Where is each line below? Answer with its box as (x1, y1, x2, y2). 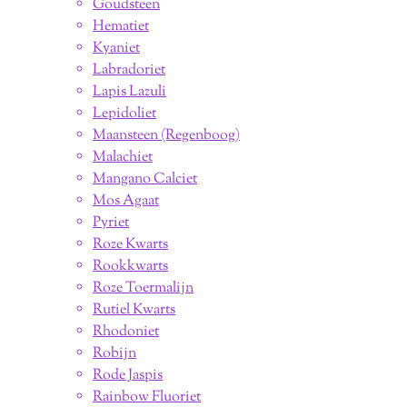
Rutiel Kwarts (93, 299, 175, 321)
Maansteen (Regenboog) (93, 124, 240, 146)
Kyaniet (93, 37, 140, 59)
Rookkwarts (93, 255, 168, 277)
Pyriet (93, 212, 129, 233)
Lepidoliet (93, 103, 156, 124)
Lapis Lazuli (93, 81, 166, 103)
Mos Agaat (93, 190, 159, 212)
